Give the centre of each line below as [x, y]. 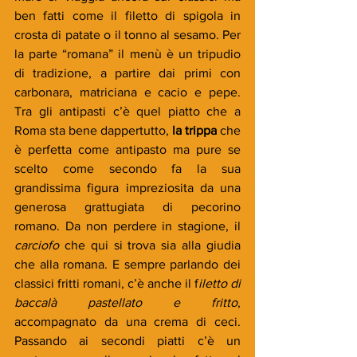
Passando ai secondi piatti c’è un [127, 340]
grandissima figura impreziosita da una [127, 187]
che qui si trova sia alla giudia [153, 245]
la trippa [194, 130]
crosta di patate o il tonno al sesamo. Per [127, 34]
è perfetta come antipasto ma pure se [127, 149]
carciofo [39, 245]
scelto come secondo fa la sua [127, 168]
